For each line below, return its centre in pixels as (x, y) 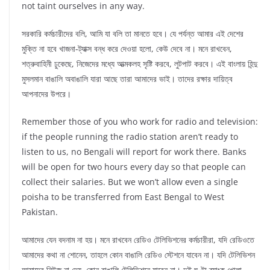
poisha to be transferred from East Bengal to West (123, 197)
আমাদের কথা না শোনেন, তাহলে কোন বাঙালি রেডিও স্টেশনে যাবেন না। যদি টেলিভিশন (138, 255)
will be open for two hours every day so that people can (134, 167)
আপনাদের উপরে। (46, 94)
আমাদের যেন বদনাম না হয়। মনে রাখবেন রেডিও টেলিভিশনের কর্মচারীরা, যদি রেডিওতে (138, 240)
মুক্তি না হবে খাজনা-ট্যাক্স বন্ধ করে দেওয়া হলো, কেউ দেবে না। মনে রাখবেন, (127, 49)
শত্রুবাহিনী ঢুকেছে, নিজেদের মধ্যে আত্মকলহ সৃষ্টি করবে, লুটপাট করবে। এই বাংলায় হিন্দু (140, 64)
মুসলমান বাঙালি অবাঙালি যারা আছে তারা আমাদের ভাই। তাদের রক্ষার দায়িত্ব (127, 79)
